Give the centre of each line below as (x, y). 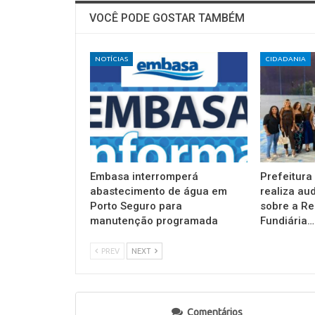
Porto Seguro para (136, 206)
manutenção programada (154, 220)
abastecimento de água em (159, 191)
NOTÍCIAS (111, 59)
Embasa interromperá (144, 176)
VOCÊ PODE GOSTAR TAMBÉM (167, 18)
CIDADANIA (285, 59)
